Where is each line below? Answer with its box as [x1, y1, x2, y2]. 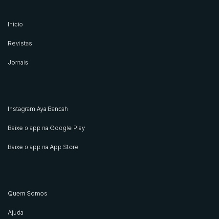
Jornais [8, 59, 28, 66]
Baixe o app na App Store [8, 143, 79, 151]
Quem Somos [8, 190, 47, 197]
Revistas [8, 40, 32, 47]
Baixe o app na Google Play [8, 124, 85, 132]
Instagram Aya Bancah [8, 105, 68, 113]
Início [8, 21, 23, 28]
